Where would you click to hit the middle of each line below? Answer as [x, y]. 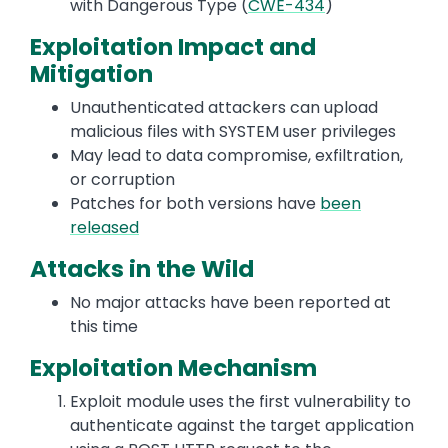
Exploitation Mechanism [173, 368]
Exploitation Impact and [173, 47]
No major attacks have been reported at [230, 303]
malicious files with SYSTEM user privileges [235, 132]
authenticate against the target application [242, 426]
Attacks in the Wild [144, 269]
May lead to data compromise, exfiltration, [236, 156]
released [104, 228]
